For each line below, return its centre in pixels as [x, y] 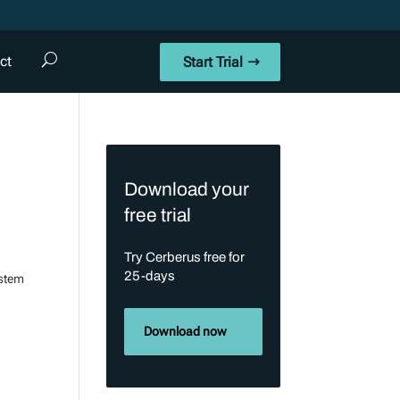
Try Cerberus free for [185, 257]
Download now [185, 331]
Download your [187, 189]
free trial [158, 215]
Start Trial [212, 62]
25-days [150, 276]
